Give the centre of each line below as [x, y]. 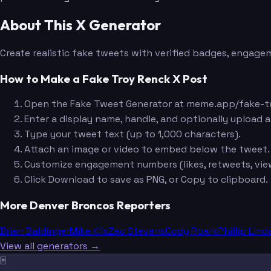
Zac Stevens [137, 230]
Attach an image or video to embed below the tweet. [147, 149]
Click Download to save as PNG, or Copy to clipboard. [146, 180]
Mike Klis [89, 230]
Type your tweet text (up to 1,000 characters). [132, 134]
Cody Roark [191, 230]
